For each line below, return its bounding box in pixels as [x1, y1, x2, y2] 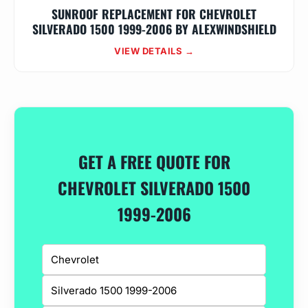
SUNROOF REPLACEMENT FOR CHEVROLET [52, 5, 256, 23]
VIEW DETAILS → [114, 45, 194, 56]
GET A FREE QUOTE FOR [78, 148, 230, 174]
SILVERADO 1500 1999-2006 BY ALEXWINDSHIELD [32, 20, 276, 38]
